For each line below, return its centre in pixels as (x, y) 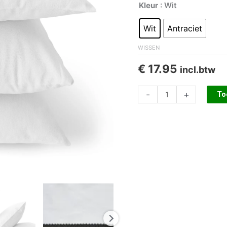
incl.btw (198, 70)
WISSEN (149, 47)
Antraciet (185, 28)
